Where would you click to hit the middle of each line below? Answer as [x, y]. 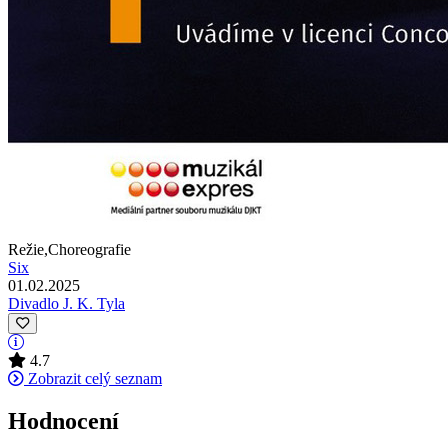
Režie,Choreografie [69, 249]
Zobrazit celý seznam [93, 378]
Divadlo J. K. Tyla [66, 303]
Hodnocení [63, 420]
